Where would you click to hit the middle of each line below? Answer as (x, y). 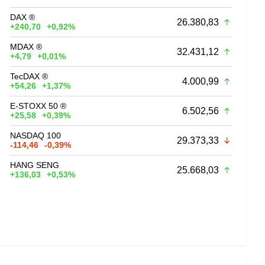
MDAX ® (26, 46)
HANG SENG (35, 165)
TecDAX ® (29, 76)
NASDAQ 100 (36, 135)
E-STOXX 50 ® (38, 106)
